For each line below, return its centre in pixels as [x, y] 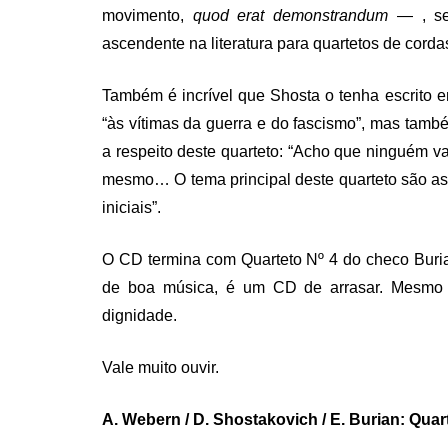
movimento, [147, 15]
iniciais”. [131, 207]
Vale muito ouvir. [160, 367]
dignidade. [139, 315]
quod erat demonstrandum [290, 15]
